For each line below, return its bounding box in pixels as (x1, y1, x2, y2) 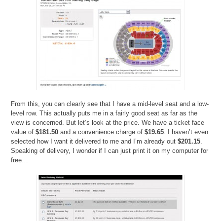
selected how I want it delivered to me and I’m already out (11, 138, 178, 146)
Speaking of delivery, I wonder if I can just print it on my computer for (11, 147, 209, 155)
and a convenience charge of (58, 128, 145, 136)
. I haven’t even (164, 128, 209, 136)
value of (11, 128, 36, 136)
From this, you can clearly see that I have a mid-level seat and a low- (11, 100, 209, 108)
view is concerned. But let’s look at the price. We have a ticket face (11, 119, 205, 127)
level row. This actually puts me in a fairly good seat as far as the (11, 110, 198, 117)
